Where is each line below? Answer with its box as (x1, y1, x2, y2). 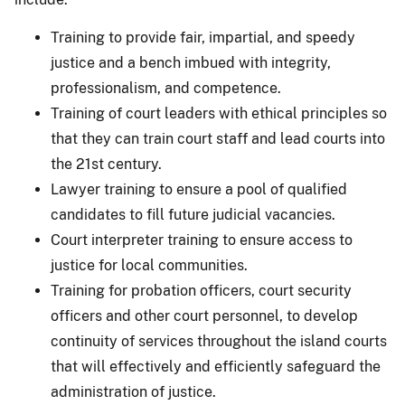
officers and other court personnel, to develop (51, 306, 358, 325)
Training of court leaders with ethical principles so (51, 104, 387, 122)
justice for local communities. (51, 256, 248, 274)
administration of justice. (51, 382, 216, 400)
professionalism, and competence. (51, 79, 281, 97)
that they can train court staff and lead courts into (51, 129, 385, 147)
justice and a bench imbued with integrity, (51, 53, 331, 71)
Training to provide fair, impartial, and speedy (51, 28, 355, 46)
